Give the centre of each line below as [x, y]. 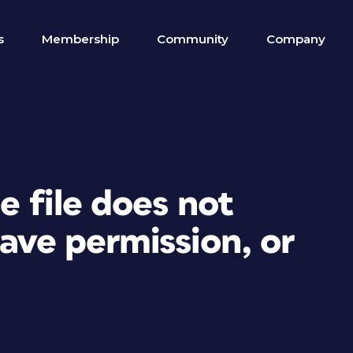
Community [193, 39]
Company [296, 39]
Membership [80, 39]
